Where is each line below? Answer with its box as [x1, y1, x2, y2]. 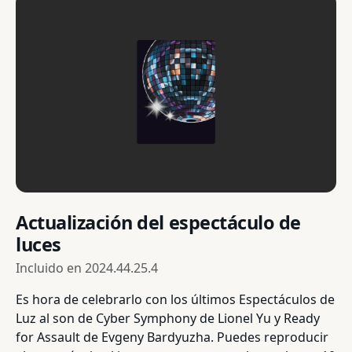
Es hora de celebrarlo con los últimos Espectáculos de [16, 291, 335, 309]
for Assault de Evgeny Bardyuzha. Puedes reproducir [16, 328, 328, 346]
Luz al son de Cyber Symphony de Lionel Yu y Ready [16, 310, 320, 328]
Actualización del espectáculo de [16, 210, 301, 236]
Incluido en [16, 259, 85, 277]
